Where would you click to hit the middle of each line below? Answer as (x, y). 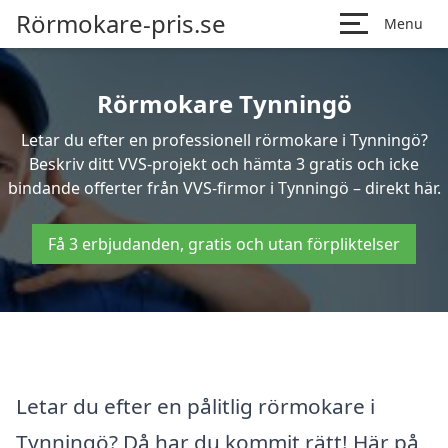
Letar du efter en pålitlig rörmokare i (195, 405)
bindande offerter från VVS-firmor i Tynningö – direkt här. (224, 188)
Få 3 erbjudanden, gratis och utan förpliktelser (224, 244)
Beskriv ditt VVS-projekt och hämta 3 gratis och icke (224, 164)
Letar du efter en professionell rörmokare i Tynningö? (224, 140)
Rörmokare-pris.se (121, 23)
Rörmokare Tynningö (224, 103)
